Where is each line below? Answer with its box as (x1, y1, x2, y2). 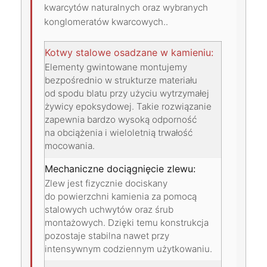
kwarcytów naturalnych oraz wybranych (44, 1, 208, 13)
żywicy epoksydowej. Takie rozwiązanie (45, 100, 212, 112)
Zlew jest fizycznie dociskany (45, 177, 167, 189)
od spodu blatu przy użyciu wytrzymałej (45, 87, 209, 99)
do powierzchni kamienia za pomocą (45, 190, 197, 202)
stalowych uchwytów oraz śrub (45, 203, 173, 215)
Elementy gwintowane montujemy (45, 61, 187, 73)
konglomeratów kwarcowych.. (44, 15, 168, 27)
